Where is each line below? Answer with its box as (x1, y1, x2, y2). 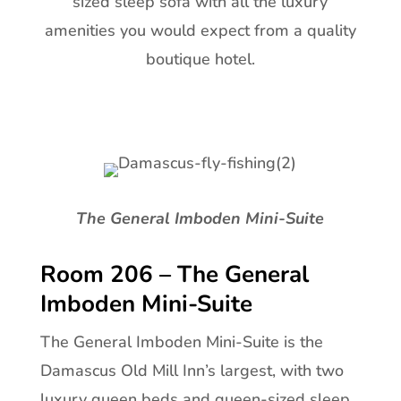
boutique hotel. (145, 48, 255, 71)
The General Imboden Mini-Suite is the (39, 331, 323, 354)
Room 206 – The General (39, 259, 309, 291)
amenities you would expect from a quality (44, 20, 356, 42)
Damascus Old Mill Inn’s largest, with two (39, 360, 344, 382)
